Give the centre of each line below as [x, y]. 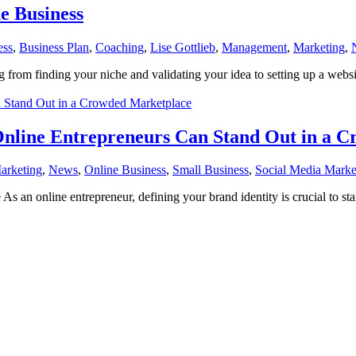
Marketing [319, 47]
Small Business [211, 170]
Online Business [125, 170]
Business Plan [54, 47]
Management [254, 47]
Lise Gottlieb [183, 47]
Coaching [120, 47]
